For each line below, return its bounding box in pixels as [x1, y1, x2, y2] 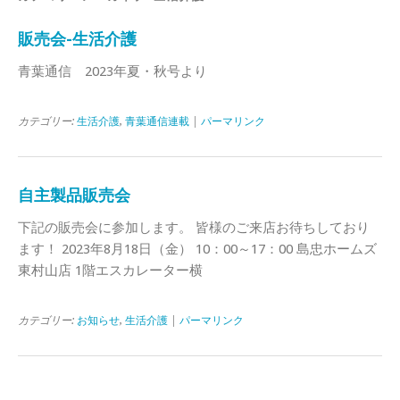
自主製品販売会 [18, 185, 130, 204]
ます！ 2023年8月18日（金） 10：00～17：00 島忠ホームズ [18, 240, 377, 257]
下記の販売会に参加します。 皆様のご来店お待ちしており [18, 219, 370, 236]
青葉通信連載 [125, 114, 189, 128]
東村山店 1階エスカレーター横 [18, 262, 203, 279]
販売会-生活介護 [18, 29, 137, 48]
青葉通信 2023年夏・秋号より [18, 62, 207, 79]
